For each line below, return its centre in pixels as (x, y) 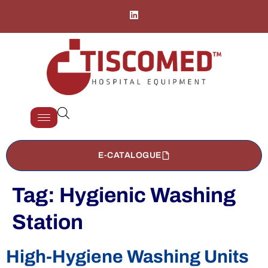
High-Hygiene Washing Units (127, 256)
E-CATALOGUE (130, 155)
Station (48, 222)
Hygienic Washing (147, 195)
